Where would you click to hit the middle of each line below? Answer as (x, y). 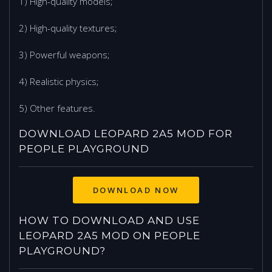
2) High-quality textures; (68, 28)
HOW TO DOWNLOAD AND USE (109, 221)
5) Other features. (57, 108)
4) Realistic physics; (59, 82)
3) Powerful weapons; (64, 55)
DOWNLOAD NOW (136, 190)
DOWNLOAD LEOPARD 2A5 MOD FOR (126, 134)
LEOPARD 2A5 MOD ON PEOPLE (110, 236)
